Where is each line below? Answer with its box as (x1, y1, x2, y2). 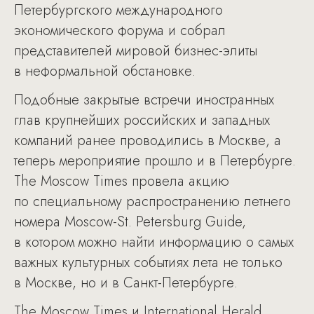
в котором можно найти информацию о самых (14, 232, 294, 252)
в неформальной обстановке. (14, 61, 196, 81)
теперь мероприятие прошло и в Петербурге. (14, 151, 296, 171)
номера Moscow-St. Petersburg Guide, (14, 212, 246, 232)
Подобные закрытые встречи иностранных (14, 90, 274, 110)
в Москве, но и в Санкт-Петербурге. (14, 273, 238, 293)
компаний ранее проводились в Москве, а (14, 130, 281, 151)
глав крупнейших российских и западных (14, 110, 270, 130)
